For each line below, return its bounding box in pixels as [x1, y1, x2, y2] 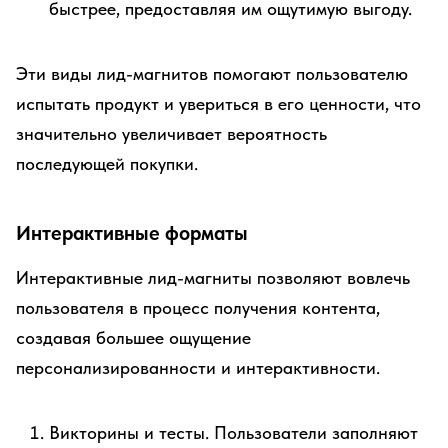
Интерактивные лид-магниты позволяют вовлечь [16, 267, 410, 288]
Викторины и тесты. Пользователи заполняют [49, 422, 418, 443]
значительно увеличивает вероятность [16, 123, 327, 144]
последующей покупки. [16, 153, 198, 174]
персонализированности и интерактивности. [16, 357, 380, 378]
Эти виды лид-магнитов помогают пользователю [16, 63, 408, 84]
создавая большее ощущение [16, 327, 251, 348]
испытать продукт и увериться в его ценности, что [16, 93, 421, 114]
